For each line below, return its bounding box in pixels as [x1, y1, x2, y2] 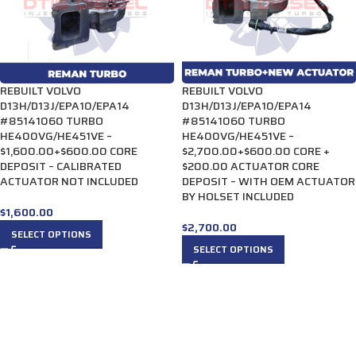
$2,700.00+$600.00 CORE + [182, 142, 330, 160]
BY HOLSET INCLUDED [182, 188, 294, 205]
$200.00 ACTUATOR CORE [182, 157, 319, 175]
